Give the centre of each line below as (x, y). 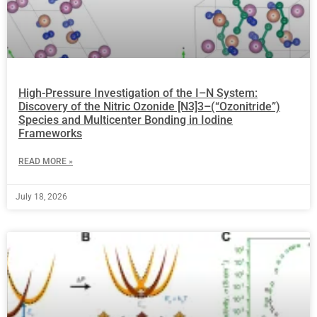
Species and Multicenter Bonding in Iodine (126, 120)
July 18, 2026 (41, 196)
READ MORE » (46, 161)
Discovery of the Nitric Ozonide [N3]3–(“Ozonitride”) (149, 106)
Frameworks (50, 133)
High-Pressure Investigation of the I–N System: (138, 93)
